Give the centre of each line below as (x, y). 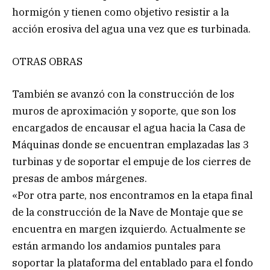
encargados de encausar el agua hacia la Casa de (129, 127)
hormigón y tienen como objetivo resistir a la (121, 12)
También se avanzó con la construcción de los (123, 94)
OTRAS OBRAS (47, 61)
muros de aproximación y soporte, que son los (124, 111)
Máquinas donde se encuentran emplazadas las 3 (130, 144)
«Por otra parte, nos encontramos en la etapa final (132, 195)
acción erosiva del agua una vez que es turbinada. (131, 29)
